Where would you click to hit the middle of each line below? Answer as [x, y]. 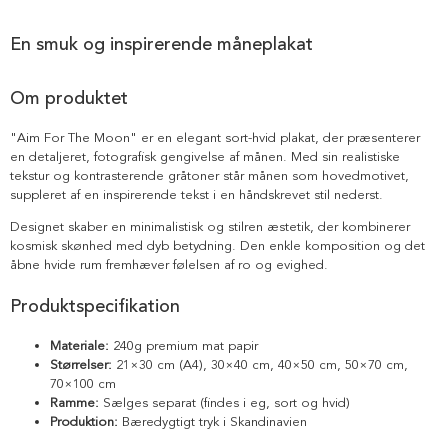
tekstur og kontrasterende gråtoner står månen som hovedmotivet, [209, 175]
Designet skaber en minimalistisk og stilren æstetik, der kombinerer [210, 226]
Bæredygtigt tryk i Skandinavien [212, 421]
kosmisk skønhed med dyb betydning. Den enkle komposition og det [217, 245]
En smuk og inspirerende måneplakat [161, 43]
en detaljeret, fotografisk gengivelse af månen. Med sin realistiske [205, 156]
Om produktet [69, 97]
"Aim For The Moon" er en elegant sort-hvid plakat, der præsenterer [215, 137]
